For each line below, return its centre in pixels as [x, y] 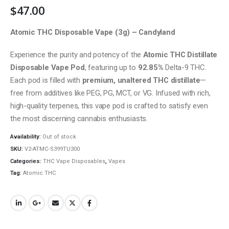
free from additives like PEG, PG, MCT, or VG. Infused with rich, [110, 93]
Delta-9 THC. [185, 67]
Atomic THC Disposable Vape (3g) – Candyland [93, 32]
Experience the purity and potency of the [77, 54]
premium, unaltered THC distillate [141, 80]
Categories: [27, 161]
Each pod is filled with [46, 80]
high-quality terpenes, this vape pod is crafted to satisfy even [109, 106]
